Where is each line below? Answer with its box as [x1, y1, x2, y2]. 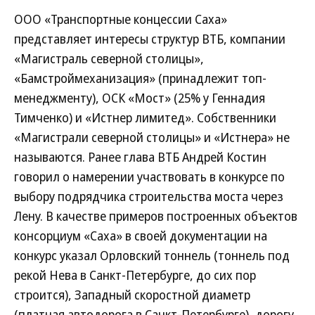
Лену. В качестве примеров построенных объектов [14, 207, 297, 224]
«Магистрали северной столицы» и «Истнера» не [14, 129, 290, 146]
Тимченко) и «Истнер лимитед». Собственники [14, 109, 276, 126]
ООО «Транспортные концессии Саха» [14, 11, 227, 27]
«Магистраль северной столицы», [14, 50, 204, 67]
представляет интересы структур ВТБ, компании [14, 30, 285, 47]
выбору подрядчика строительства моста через [14, 188, 283, 205]
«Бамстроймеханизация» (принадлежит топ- [14, 70, 266, 86]
